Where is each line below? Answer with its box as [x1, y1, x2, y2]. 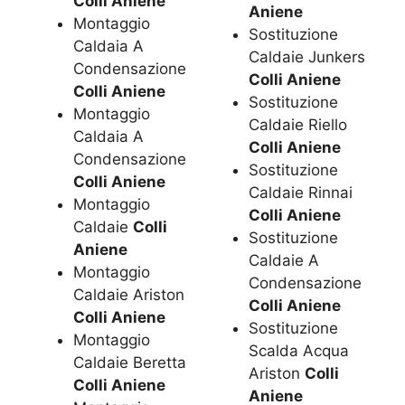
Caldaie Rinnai [249, 184, 353, 202]
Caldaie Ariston [73, 285, 184, 304]
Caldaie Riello [249, 116, 348, 135]
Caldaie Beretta [73, 353, 186, 372]
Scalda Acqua [249, 342, 350, 361]
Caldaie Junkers [249, 48, 366, 67]
